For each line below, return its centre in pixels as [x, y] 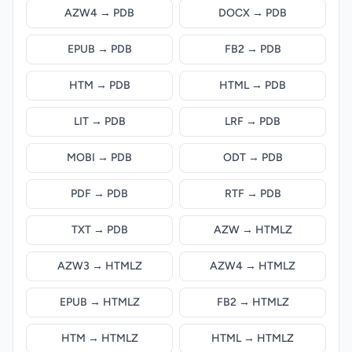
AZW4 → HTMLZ [253, 266]
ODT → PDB [253, 158]
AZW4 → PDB [99, 13]
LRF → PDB [253, 121]
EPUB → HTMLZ [99, 302]
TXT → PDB [99, 230]
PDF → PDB [99, 194]
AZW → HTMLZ [253, 230]
